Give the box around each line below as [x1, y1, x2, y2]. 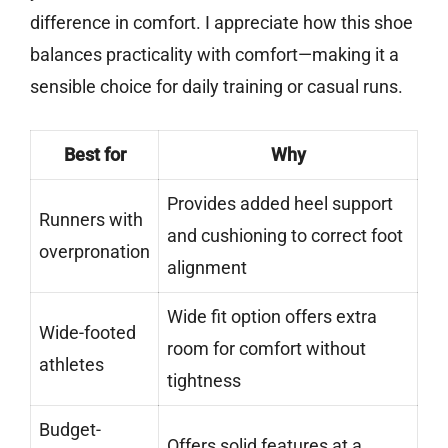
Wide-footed [39, 322, 136, 344]
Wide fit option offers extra [167, 306, 377, 328]
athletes [39, 354, 104, 376]
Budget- [39, 419, 101, 441]
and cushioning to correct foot [167, 225, 403, 247]
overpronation [39, 241, 150, 263]
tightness [167, 370, 241, 392]
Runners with [39, 209, 143, 231]
